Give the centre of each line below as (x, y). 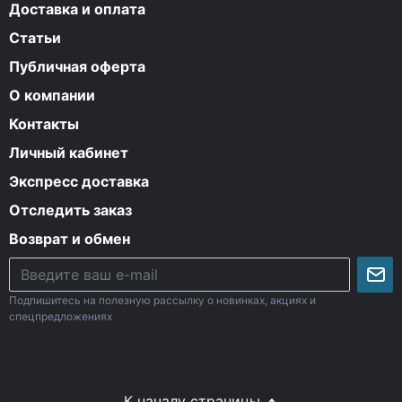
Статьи (35, 37)
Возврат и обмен (70, 238)
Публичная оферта (77, 66)
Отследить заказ (70, 210)
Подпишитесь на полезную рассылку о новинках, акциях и (162, 300)
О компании (52, 95)
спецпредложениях (61, 316)
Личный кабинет (69, 152)
